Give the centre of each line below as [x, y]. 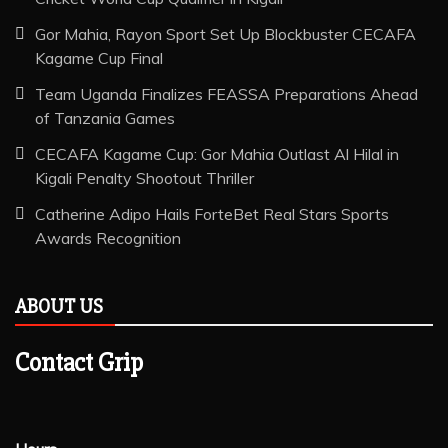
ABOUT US [59, 307]
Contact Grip [79, 363]
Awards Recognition [108, 238]
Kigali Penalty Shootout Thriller [144, 178]
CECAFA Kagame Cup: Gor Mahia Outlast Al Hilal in [217, 154]
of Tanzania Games [105, 118]
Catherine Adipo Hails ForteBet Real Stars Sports [212, 214]
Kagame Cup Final [99, 58]
